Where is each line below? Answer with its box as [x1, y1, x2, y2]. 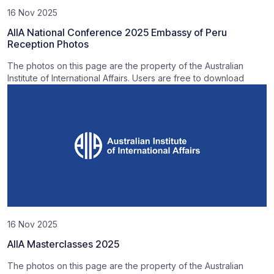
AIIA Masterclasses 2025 [7, 238, 119, 250]
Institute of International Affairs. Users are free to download [7, 73, 244, 83]
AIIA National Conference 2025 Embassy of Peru [7, 26, 227, 39]
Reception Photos [7, 38, 89, 50]
